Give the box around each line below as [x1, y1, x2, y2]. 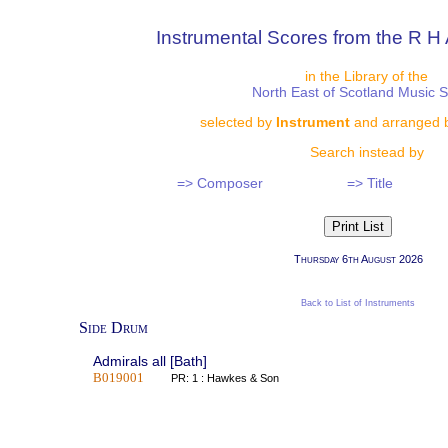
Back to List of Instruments [301, 298, 415, 309]
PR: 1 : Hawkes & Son [167, 372, 300, 385]
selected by [200, 114, 276, 131]
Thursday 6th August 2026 [293, 253, 423, 265]
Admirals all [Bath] [92, 353, 207, 370]
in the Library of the [305, 67, 428, 84]
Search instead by [309, 144, 424, 161]
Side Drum [79, 319, 148, 337]
